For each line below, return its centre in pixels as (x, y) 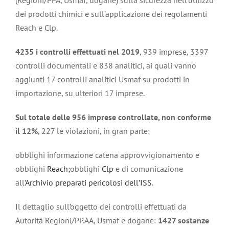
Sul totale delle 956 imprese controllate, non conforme (113, 117)
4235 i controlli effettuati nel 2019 (77, 52)
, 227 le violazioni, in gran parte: (94, 131)
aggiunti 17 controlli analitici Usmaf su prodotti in (102, 79)
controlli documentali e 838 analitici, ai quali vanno (106, 65)
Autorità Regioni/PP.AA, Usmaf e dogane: (87, 220)
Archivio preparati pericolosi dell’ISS (88, 182)
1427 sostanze (184, 220)
